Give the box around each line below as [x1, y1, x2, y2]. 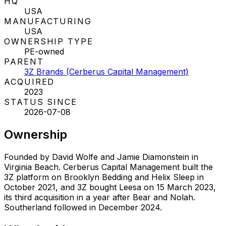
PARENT [4, 56, 44, 67]
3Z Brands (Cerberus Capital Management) [24, 66, 189, 77]
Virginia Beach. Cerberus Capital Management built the [4, 161, 213, 172]
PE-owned [24, 46, 64, 56]
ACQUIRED [4, 76, 55, 87]
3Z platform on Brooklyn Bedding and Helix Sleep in [4, 172, 204, 182]
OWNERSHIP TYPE [4, 36, 93, 46]
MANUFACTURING [4, 16, 92, 26]
